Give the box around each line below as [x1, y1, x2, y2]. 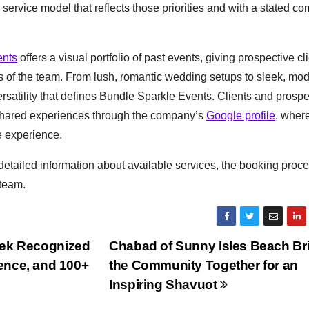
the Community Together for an [109, 258, 298, 272]
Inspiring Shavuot [109, 277, 221, 292]
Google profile [206, 110, 275, 121]
